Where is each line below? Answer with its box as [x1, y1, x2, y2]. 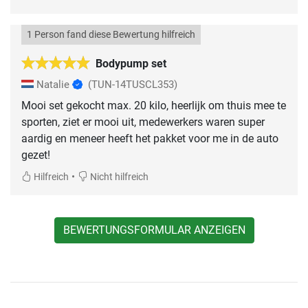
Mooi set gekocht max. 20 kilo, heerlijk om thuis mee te [21, 98, 286, 112]
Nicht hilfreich [88, 170, 148, 183]
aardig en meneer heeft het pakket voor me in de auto [21, 131, 278, 145]
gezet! [21, 148, 50, 162]
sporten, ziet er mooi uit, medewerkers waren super [21, 115, 265, 129]
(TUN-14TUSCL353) [88, 78, 177, 91]
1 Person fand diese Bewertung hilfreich [27, 28, 195, 41]
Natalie [34, 78, 72, 91]
